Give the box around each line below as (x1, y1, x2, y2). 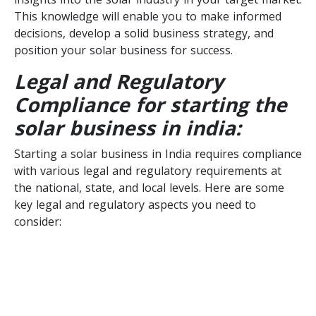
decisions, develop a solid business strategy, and (14, 25, 274, 41)
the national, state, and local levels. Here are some (14, 179, 284, 195)
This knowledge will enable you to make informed (14, 8, 281, 24)
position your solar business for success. (14, 42, 233, 58)
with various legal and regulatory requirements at (14, 162, 281, 178)
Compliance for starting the (14, 90, 287, 118)
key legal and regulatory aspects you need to (14, 196, 256, 212)
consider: (14, 213, 61, 229)
